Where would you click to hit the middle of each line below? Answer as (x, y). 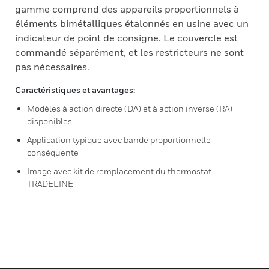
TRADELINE (50, 183)
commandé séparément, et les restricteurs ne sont (129, 52)
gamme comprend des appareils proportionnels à (127, 9)
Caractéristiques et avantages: (75, 90)
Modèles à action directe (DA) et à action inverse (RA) (130, 108)
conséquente (53, 152)
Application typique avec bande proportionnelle (119, 140)
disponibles (50, 121)
